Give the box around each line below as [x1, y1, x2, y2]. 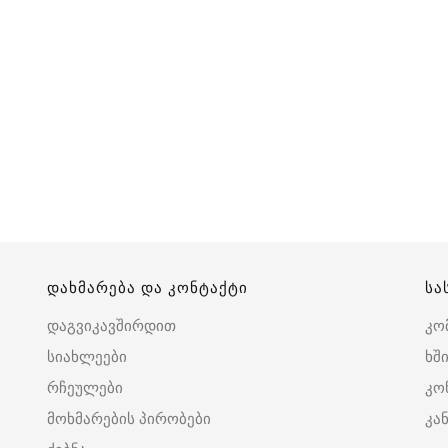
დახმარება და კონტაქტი [47, 278, 248, 298]
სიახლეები [47, 347, 127, 367]
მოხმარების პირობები [47, 409, 211, 429]
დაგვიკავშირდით [47, 316, 176, 336]
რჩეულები [47, 378, 123, 398]
